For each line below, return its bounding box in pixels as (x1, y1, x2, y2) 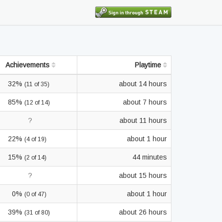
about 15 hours (119, 171, 167, 179)
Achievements (5, 61, 52, 69)
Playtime (135, 61, 163, 69)
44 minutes (132, 153, 167, 161)
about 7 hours (123, 98, 167, 106)
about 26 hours (119, 208, 167, 216)
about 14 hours (119, 80, 167, 88)
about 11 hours (119, 116, 167, 124)
